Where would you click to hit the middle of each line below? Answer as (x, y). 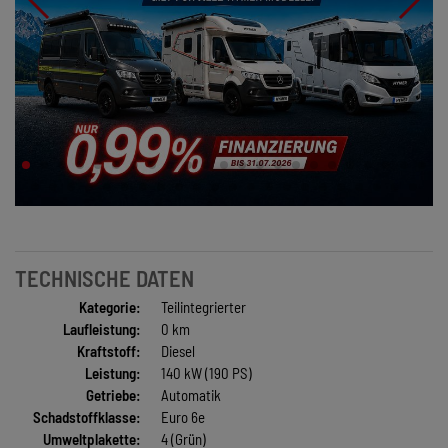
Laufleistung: (101, 328)
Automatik (190, 394)
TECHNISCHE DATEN (104, 278)
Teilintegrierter (203, 306)
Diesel (177, 350)
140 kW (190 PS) (206, 372)
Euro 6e (182, 416)
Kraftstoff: (108, 350)
